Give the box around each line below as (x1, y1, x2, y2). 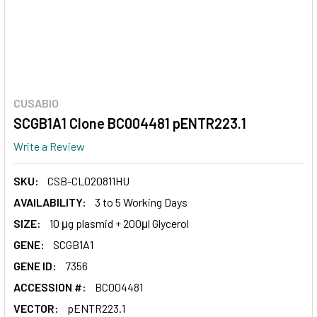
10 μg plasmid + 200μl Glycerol (50, 216, 189, 230)
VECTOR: (13, 301, 59, 315)
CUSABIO (13, 96, 59, 110)
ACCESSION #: (13, 279, 86, 294)
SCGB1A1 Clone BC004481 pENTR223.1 (13, 115, 246, 132)
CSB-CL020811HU (47, 173, 129, 188)
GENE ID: (13, 258, 57, 272)
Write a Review (13, 139, 85, 153)
